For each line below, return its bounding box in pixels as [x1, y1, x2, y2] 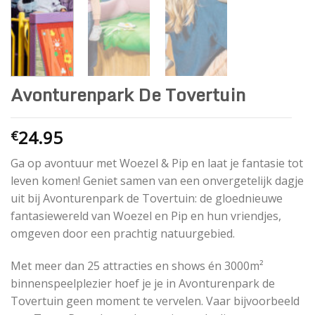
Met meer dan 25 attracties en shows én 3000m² [11, 257, 264, 274]
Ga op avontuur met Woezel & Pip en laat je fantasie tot [11, 155, 303, 172]
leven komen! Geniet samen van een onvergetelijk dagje [11, 173, 304, 189]
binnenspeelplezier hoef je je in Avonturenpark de [11, 275, 275, 291]
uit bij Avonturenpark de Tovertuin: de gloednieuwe [11, 191, 283, 207]
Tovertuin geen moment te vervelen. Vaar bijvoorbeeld [11, 292, 300, 309]
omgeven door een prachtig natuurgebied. [11, 226, 235, 242]
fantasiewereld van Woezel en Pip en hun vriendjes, [11, 208, 281, 224]
